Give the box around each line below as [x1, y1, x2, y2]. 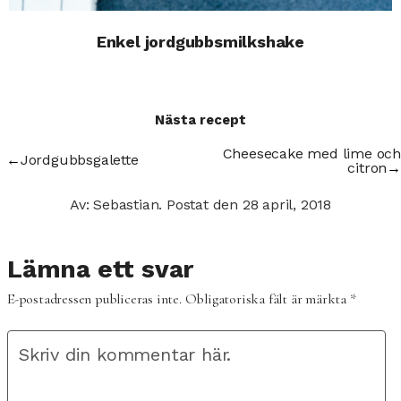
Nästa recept [155, 112, 246, 129]
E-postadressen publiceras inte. [7, 290, 182, 309]
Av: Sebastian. [69, 196, 166, 214]
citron [347, 159, 388, 177]
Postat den [166, 196, 243, 214]
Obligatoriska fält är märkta [181, 290, 350, 309]
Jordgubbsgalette [20, 151, 139, 169]
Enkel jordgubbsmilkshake [96, 32, 305, 52]
